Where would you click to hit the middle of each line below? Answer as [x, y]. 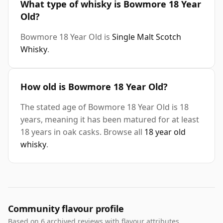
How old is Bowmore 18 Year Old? [94, 87]
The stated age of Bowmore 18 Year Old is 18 [105, 107]
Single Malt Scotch [147, 37]
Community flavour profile [66, 209]
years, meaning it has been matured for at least [110, 120]
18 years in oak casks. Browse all [82, 132]
